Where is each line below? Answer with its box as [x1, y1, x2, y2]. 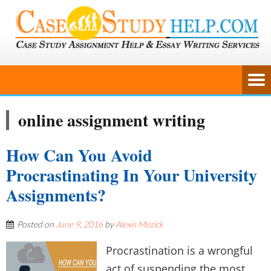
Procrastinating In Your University [6, 163, 257, 188]
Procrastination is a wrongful [106, 243, 253, 258]
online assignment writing [18, 108, 205, 132]
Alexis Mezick [116, 219, 163, 229]
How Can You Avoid [6, 143, 152, 168]
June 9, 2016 [56, 219, 103, 229]
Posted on [17, 219, 56, 229]
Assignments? [6, 183, 106, 207]
